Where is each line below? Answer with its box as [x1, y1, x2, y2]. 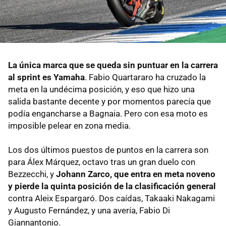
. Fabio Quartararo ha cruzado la [85, 72, 206, 83]
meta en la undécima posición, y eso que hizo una [8, 84, 195, 95]
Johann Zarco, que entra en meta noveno [56, 169, 215, 180]
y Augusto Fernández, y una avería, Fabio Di [8, 205, 170, 216]
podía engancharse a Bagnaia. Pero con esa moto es [8, 108, 208, 119]
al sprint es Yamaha [8, 72, 85, 83]
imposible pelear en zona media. [8, 121, 131, 131]
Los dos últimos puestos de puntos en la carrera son [8, 145, 208, 155]
